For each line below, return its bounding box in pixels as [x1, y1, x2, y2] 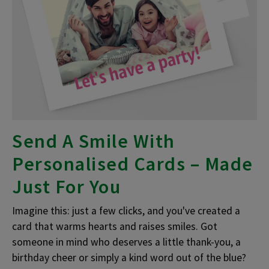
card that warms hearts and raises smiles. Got [12, 219, 217, 233]
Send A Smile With [12, 128, 175, 153]
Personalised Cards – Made [12, 151, 253, 176]
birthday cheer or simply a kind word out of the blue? [12, 250, 246, 264]
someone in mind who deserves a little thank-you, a [12, 235, 241, 249]
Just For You [12, 174, 121, 199]
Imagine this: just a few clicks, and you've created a [12, 204, 240, 217]
